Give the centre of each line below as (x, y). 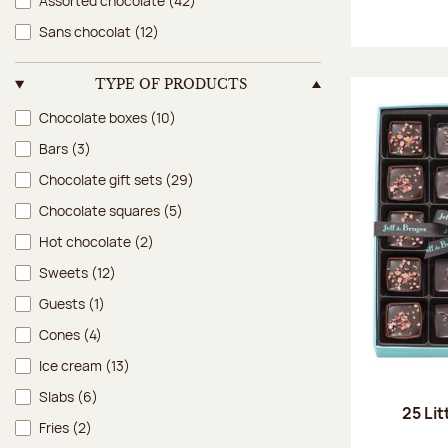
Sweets (65, 272)
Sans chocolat (86, 31)
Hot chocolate (86, 241)
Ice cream (72, 365)
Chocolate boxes (94, 117)
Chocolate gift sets (102, 179)
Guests (63, 303)
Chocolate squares (101, 210)
